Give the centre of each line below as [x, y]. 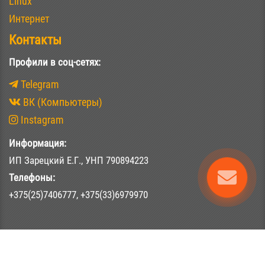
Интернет [29, 18]
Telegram [39, 84]
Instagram [41, 119]
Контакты [35, 40]
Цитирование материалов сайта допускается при [132, 258]
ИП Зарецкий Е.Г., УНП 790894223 [79, 160]
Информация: [38, 143]
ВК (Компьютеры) [62, 102]
